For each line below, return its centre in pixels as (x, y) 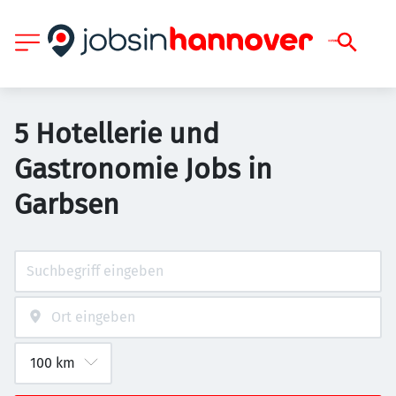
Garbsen (67, 204)
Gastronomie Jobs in (143, 169)
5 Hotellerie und (117, 133)
